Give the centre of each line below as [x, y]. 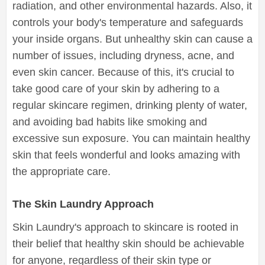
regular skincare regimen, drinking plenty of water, [130, 105]
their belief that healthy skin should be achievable [128, 243]
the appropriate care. [62, 171]
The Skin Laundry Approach [83, 204]
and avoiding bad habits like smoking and [110, 122]
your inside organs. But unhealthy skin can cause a [132, 39]
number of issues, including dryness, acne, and [123, 55]
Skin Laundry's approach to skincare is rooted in [125, 227]
